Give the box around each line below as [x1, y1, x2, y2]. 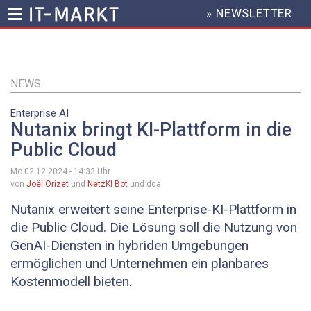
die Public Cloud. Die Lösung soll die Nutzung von [10, 219, 297, 236]
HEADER [174, 12, 216, 26]
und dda [128, 179, 161, 190]
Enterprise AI [10, 107, 69, 119]
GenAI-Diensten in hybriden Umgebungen [10, 237, 249, 254]
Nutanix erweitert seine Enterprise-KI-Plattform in [10, 201, 296, 218]
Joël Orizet [26, 179, 69, 190]
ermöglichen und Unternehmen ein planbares [10, 255, 269, 272]
